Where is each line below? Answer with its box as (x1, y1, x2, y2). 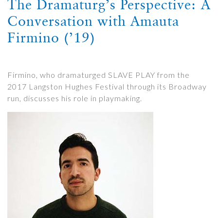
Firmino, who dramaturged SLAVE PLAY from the (7, 70, 190, 79)
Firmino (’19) (7, 29, 95, 46)
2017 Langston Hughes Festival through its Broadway (7, 82, 207, 91)
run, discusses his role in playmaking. (7, 93, 142, 103)
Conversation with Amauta (7, 13, 179, 29)
